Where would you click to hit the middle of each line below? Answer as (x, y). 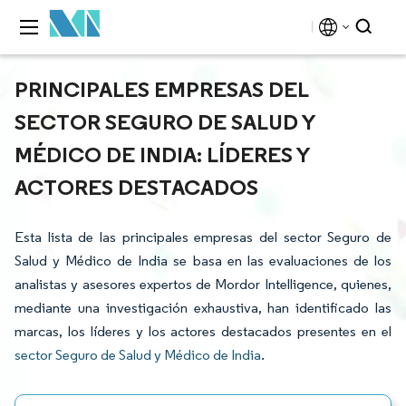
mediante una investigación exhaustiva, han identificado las (203, 308)
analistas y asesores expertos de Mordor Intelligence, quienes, (203, 284)
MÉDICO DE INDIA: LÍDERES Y (162, 154)
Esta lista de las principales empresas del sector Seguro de (203, 237)
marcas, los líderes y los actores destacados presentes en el (203, 331)
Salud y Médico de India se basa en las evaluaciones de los (203, 261)
